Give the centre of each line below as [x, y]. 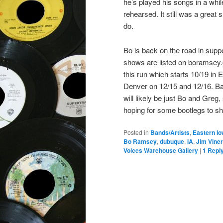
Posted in [136, 132]
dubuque [172, 141]
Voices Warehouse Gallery [161, 150]
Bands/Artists [170, 132]
